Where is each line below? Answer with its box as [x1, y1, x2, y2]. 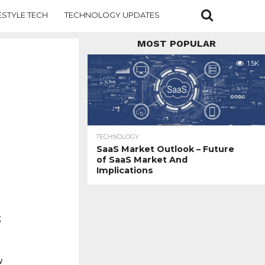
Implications [96, 165, 153, 176]
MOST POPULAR [137, 38, 216, 49]
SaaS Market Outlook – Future [96, 144, 234, 154]
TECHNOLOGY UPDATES [64, 9, 160, 20]
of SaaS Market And [96, 154, 188, 165]
